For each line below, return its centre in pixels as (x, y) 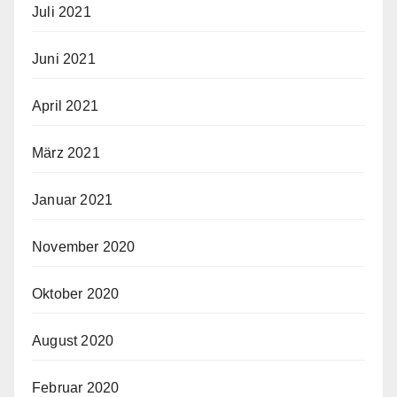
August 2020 (73, 341)
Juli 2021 (62, 12)
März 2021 (66, 153)
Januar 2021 (73, 200)
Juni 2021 (64, 59)
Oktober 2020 (76, 294)
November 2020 (84, 247)
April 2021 (65, 106)
